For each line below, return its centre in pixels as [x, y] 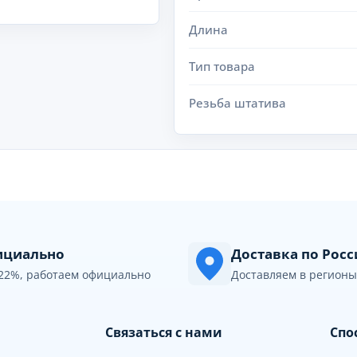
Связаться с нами [164, 332]
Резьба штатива [237, 103]
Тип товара [222, 66]
